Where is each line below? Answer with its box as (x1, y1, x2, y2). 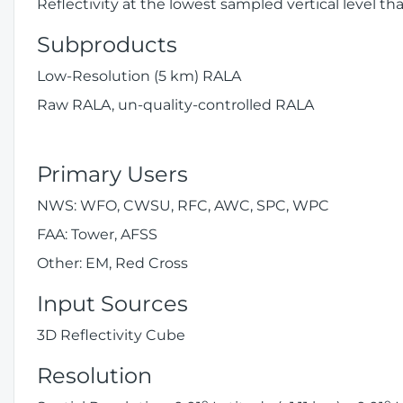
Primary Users (37, 161, 188, 187)
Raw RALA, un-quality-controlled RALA (37, 96, 314, 113)
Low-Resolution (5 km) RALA (37, 67, 241, 85)
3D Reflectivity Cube (37, 327, 185, 344)
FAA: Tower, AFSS (37, 226, 157, 243)
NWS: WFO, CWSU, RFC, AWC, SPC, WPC (37, 197, 329, 214)
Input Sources (37, 291, 188, 317)
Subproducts (37, 31, 177, 58)
